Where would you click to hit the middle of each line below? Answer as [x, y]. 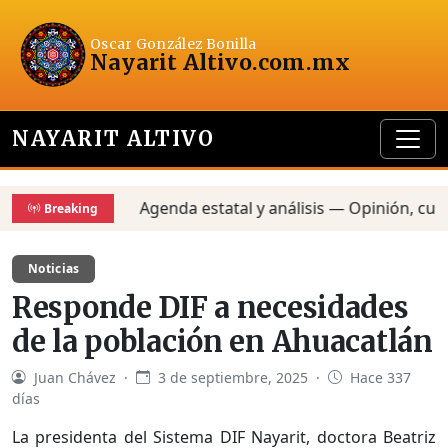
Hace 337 [378, 377]
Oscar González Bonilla [173, 44]
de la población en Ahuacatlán [222, 341]
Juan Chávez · [83, 377]
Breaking [71, 208]
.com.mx [301, 62]
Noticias [54, 268]
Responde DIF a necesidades [210, 307]
